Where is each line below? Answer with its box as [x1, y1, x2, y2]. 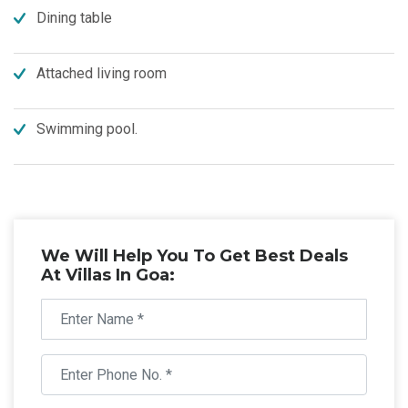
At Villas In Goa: [41, 265, 175, 285]
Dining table [36, 9, 112, 26]
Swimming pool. [36, 120, 138, 138]
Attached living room [36, 65, 167, 82]
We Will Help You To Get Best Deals [41, 246, 348, 266]
